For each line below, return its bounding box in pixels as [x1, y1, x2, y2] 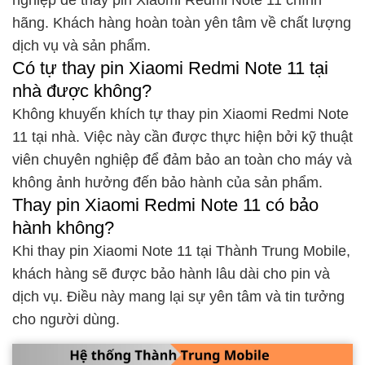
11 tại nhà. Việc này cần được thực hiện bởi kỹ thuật [12, 129, 353, 146]
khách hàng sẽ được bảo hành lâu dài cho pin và [12, 266, 330, 283]
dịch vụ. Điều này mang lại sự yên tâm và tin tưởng [12, 288, 345, 306]
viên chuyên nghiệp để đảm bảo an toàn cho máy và [12, 152, 352, 169]
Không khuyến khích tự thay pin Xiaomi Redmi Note [12, 106, 349, 123]
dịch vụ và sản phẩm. [12, 37, 151, 55]
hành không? [12, 218, 114, 239]
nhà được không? [12, 81, 152, 102]
